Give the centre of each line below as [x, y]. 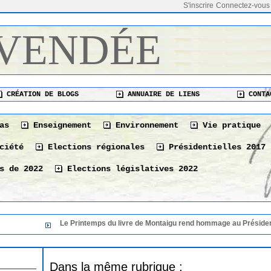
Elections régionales [94, 147]
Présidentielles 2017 [215, 147]
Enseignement [60, 125]
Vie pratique [230, 125]
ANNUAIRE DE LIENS [162, 95]
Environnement [145, 125]
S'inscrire [198, 5]
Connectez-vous [243, 5]
